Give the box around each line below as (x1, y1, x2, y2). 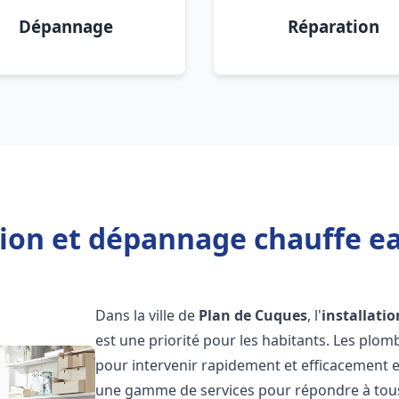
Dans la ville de (95, 305, 199, 325)
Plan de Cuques (199, 305, 308, 325)
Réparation (287, 15, 379, 37)
